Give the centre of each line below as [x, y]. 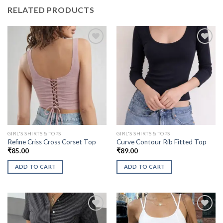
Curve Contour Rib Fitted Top [161, 142]
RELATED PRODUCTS [51, 9]
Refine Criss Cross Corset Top [52, 142]
